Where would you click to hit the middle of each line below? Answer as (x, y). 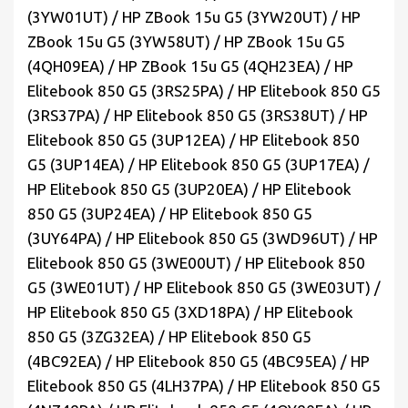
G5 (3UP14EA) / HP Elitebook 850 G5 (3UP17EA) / (199, 165)
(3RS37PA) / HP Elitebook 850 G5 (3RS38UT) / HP (198, 116)
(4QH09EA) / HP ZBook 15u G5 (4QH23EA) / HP (190, 66)
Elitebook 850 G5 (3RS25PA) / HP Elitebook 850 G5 (204, 91)
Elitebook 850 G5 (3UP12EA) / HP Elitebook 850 (194, 140)
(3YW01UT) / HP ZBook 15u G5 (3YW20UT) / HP (194, 17)
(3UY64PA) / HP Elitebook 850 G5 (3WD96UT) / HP (203, 239)
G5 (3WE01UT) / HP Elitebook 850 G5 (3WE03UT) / (204, 288)
